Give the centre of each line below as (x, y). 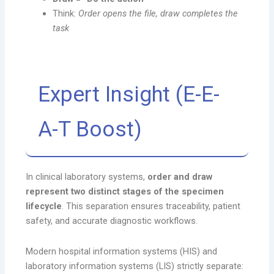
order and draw (180, 177)
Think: (66, 14)
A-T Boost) (90, 129)
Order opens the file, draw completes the (158, 14)
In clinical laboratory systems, (87, 177)
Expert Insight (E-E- (129, 94)
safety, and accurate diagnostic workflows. (112, 221)
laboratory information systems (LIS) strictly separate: (135, 266)
